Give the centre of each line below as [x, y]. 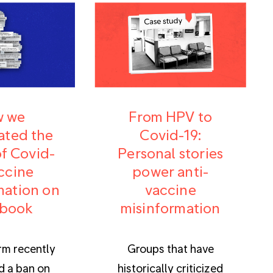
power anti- [171, 171]
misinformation [170, 207]
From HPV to [171, 116]
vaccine [170, 189]
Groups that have [170, 248]
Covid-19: [170, 134]
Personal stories [171, 152]
